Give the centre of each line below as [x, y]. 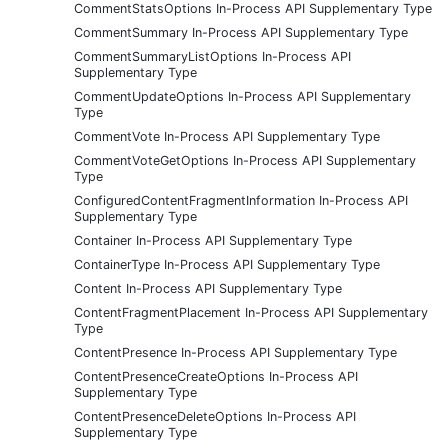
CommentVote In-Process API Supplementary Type [227, 136]
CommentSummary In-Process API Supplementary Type [241, 32]
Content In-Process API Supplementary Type [208, 288]
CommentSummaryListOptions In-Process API [212, 56]
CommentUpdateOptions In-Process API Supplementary [242, 96]
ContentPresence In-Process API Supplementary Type [235, 352]
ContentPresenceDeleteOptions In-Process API [215, 416]
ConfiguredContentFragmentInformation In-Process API [241, 200]
